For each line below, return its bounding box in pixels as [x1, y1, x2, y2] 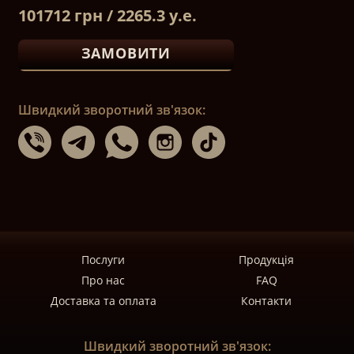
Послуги [81, 252, 126, 267]
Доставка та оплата [50, 293, 156, 308]
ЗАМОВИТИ [81, 43, 171, 62]
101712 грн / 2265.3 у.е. [17, 5, 197, 26]
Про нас [81, 273, 126, 288]
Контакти [241, 293, 292, 308]
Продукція [239, 252, 295, 267]
